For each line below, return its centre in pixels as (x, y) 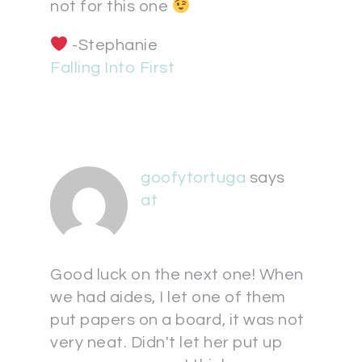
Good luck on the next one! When (177, 275)
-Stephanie (113, 45)
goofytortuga (193, 178)
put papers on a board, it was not (177, 320)
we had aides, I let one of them (168, 297)
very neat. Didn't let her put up (166, 343)
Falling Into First (112, 68)
